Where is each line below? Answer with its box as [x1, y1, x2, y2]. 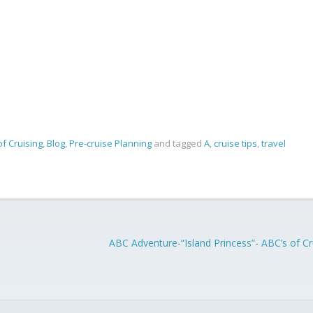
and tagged [152, 136, 204, 150]
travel [261, 136, 286, 150]
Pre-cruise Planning [69, 136, 152, 150]
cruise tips [214, 136, 257, 150]
